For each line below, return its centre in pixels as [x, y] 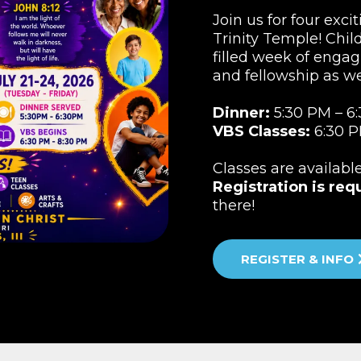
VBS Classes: [261, 131]
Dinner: [241, 112]
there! [234, 205]
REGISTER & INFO [297, 259]
